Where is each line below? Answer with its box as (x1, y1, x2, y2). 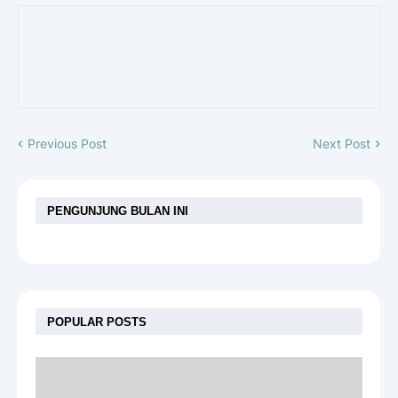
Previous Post (28, 136, 107, 152)
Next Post (313, 136, 370, 152)
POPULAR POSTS (47, 314, 147, 329)
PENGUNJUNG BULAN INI (47, 203, 188, 218)
